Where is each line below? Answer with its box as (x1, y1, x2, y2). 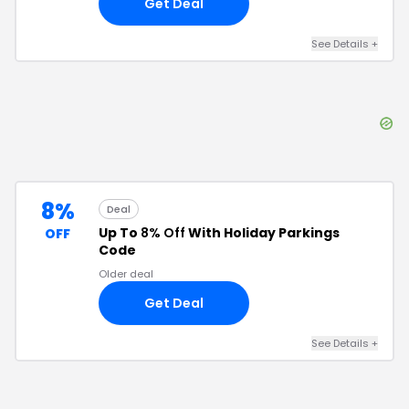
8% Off (141, 224, 185, 242)
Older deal (99, 267, 153, 281)
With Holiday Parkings (185, 224, 340, 242)
